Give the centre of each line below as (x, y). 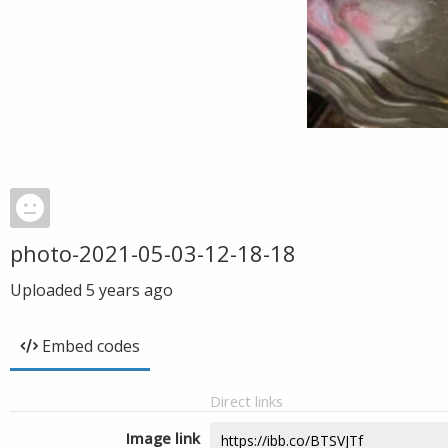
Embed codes (91, 346)
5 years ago (129, 290)
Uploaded (48, 290)
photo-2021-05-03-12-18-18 (153, 253)
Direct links (246, 401)
